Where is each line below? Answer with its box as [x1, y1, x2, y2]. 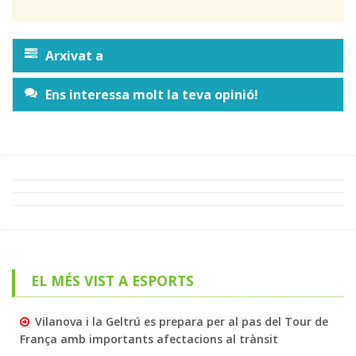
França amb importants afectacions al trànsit [20, 331, 278, 347]
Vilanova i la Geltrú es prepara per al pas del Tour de [35, 314, 328, 330]
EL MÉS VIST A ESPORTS [30, 271, 194, 291]
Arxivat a [45, 47, 103, 65]
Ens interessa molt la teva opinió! [45, 86, 258, 104]
